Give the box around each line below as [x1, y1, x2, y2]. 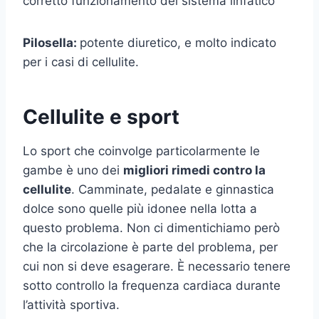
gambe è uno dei [23, 163, 123, 178]
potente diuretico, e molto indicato [80, 36, 276, 51]
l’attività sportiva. [23, 298, 120, 313]
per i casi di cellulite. [23, 55, 139, 70]
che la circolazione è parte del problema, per [23, 240, 278, 255]
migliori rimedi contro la [123, 163, 266, 178]
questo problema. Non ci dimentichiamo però [23, 221, 280, 236]
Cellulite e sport [23, 105, 179, 130]
